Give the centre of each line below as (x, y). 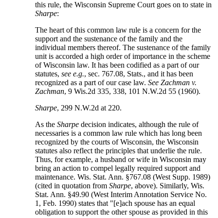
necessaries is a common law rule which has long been (119, 133)
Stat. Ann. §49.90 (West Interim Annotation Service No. (121, 195)
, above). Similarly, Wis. (168, 186)
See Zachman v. (173, 83)
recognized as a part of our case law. (92, 83)
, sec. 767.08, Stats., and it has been (139, 74)
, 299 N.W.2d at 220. (90, 108)
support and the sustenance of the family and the (109, 39)
